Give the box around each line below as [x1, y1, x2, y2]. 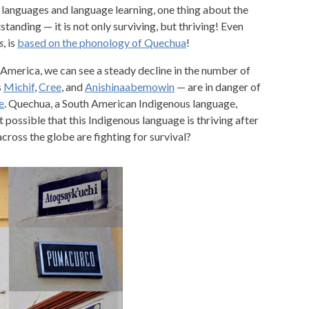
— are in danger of [175, 80, 261, 94]
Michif [3, 80, 34, 94]
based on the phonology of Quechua [17, 36, 186, 50]
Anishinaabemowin [85, 80, 175, 94]
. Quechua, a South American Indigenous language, [4, 97, 237, 110]
